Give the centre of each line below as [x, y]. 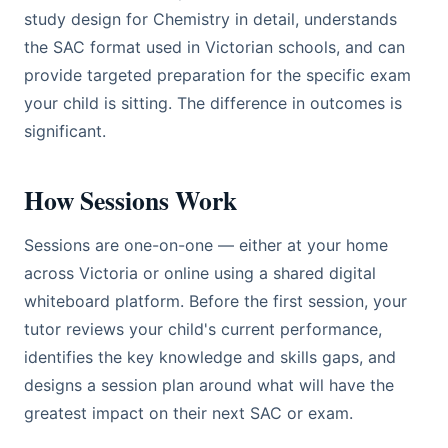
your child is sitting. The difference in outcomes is [213, 103]
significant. [65, 131]
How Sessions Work [130, 200]
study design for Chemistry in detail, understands [210, 19]
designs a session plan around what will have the [209, 385]
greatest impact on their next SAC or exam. [188, 413]
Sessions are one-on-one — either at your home [206, 245]
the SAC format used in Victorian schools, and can [214, 47]
